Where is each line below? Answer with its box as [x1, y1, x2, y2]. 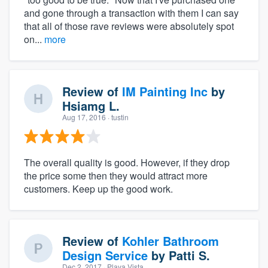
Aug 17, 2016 [62, 111, 106, 122]
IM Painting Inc [122, 82, 208, 100]
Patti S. [169, 246, 210, 264]
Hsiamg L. [62, 96, 120, 114]
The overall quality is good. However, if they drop [24, 155, 230, 169]
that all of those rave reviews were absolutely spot [24, 19, 234, 33]
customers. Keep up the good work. [24, 181, 173, 196]
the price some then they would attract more [24, 168, 208, 182]
